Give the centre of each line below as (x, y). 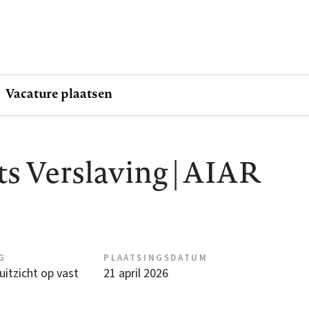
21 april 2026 (136, 274)
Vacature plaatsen (59, 93)
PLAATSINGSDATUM (156, 258)
